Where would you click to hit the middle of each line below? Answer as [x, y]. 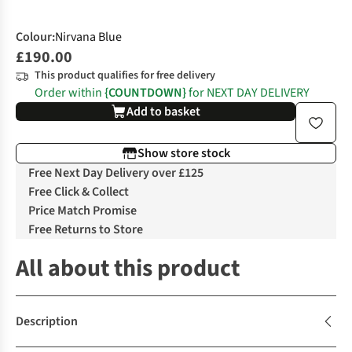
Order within [70, 93]
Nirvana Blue [88, 37]
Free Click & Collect [79, 192]
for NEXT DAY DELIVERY [248, 93]
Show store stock [184, 154]
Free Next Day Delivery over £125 [116, 173]
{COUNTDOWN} [145, 93]
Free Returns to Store [86, 230]
